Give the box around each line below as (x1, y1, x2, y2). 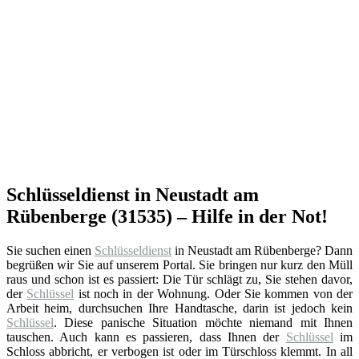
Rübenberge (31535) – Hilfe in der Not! (6, 205, 328, 227)
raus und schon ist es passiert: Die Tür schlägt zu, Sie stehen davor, (6, 272, 353, 286)
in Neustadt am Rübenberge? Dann (171, 243, 353, 257)
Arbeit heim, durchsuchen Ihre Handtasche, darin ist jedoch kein (6, 301, 353, 315)
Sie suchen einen (6, 243, 95, 257)
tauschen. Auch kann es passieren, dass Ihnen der (6, 329, 286, 344)
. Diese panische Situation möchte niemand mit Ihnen (54, 315, 353, 329)
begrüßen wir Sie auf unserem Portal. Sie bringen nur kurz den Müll (6, 257, 353, 272)
